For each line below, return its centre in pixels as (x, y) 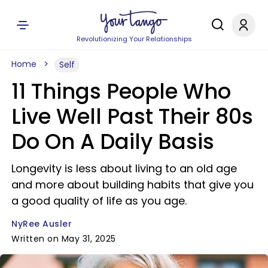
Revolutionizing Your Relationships (134, 39)
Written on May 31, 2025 (64, 239)
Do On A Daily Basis (113, 141)
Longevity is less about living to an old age (124, 168)
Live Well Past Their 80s (132, 116)
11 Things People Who (121, 91)
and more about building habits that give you (133, 185)
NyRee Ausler (42, 224)
